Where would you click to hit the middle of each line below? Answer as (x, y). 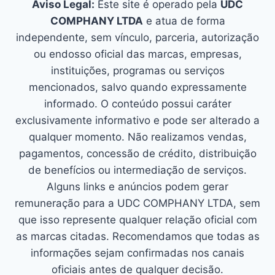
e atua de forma (184, 21)
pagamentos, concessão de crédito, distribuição (137, 153)
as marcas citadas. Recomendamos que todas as (137, 236)
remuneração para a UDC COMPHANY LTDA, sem (137, 203)
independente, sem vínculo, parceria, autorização (137, 37)
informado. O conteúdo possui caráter (137, 104)
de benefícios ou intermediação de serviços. (137, 170)
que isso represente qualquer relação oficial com (137, 220)
